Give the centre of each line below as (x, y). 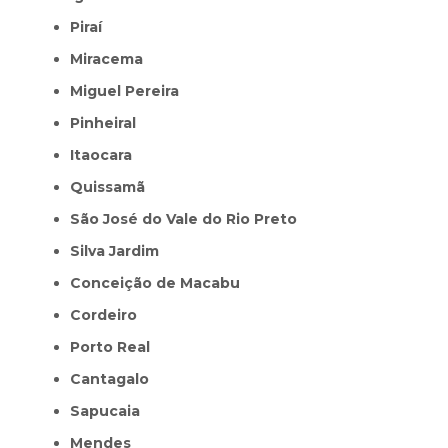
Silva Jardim (119, 250)
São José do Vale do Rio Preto (188, 218)
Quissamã (114, 186)
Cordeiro (109, 314)
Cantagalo (115, 378)
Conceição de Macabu (160, 282)
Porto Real (115, 346)
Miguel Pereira (131, 90)
